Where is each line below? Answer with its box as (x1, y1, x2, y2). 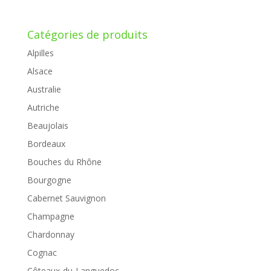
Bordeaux (27, 137, 65, 149)
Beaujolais (27, 119, 68, 131)
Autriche (27, 101, 59, 113)
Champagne (27, 210, 74, 222)
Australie (27, 83, 61, 95)
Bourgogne (27, 174, 71, 186)
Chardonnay (27, 228, 74, 240)
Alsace (27, 65, 53, 77)
